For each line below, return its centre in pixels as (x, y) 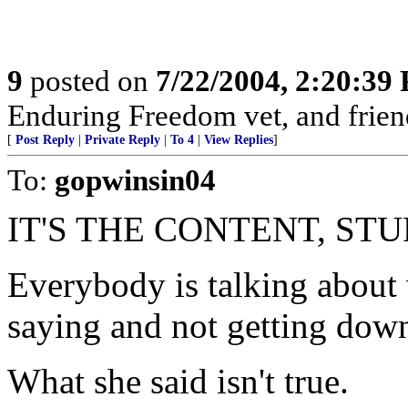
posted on (89, 81)
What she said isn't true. (178, 381)
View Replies (239, 140)
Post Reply (45, 140)
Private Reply (122, 140)
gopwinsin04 (135, 180)
